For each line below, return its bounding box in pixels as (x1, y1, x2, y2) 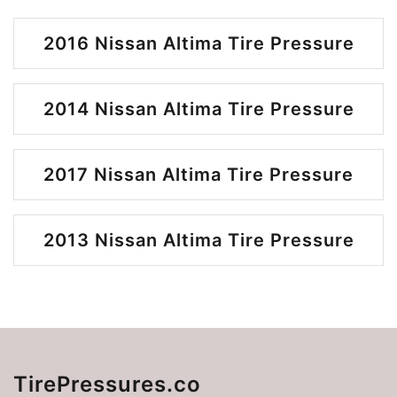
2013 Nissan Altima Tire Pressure (43, 230, 354, 252)
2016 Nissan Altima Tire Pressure (43, 33, 354, 55)
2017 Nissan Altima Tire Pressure (43, 164, 354, 186)
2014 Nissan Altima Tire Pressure (43, 98, 354, 121)
